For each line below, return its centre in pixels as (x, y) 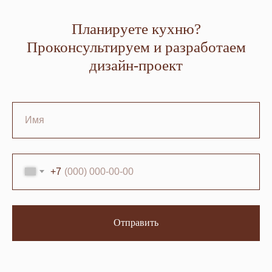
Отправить (136, 223)
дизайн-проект (136, 65)
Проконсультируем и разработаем (136, 47)
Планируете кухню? (136, 29)
